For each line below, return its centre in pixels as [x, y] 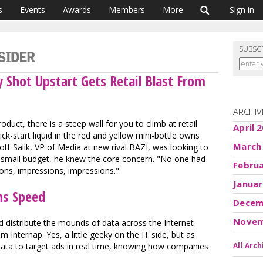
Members [127, 10]
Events [33, 10]
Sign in [242, 10]
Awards [77, 10]
